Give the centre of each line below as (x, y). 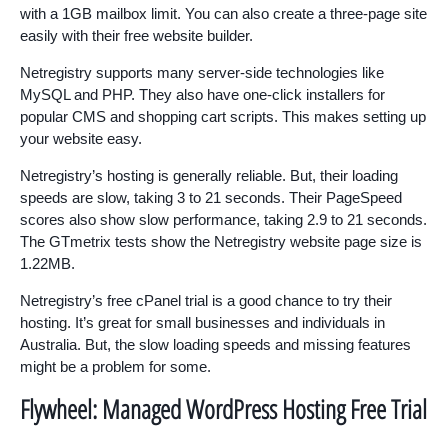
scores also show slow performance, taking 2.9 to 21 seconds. (223, 219)
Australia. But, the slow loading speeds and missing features (215, 344)
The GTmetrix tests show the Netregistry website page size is (221, 241)
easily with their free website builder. (136, 35)
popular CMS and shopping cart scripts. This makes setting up (223, 116)
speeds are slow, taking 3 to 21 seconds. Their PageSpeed (211, 197)
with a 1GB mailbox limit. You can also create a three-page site (223, 13)
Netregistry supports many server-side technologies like (202, 72)
